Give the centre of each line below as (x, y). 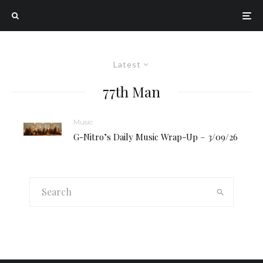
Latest (127, 64)
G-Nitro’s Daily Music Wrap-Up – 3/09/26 (156, 137)
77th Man (131, 92)
